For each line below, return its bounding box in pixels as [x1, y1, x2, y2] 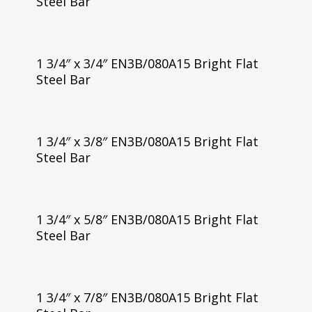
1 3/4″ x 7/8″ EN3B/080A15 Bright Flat [36, 288, 258, 306]
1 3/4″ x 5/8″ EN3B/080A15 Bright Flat [36, 210, 258, 228]
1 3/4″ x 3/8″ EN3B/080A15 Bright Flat [36, 132, 258, 150]
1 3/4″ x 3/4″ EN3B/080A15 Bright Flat [36, 55, 258, 72]
